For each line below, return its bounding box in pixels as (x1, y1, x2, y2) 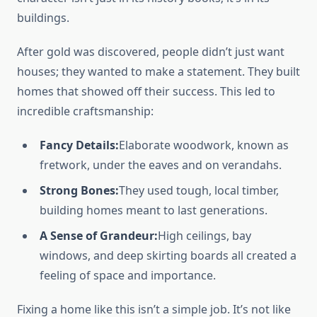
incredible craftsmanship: (17, 103, 154, 120)
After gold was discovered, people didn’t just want (17, 44, 284, 60)
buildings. (17, 10, 69, 26)
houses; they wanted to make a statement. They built (17, 64, 300, 80)
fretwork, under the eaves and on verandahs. (40, 157, 282, 173)
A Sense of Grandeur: (40, 228, 158, 244)
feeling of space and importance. (40, 267, 216, 284)
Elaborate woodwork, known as (119, 137, 289, 154)
